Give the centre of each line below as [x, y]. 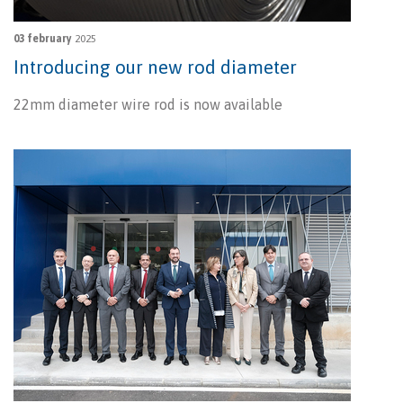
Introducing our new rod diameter [155, 67]
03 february [43, 39]
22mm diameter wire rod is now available [148, 105]
